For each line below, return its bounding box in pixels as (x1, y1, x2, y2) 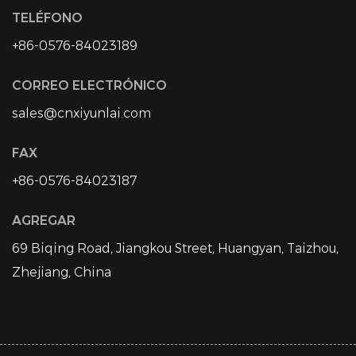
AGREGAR (12, 213, 75, 228)
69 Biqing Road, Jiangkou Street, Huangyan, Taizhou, (12, 241, 339, 256)
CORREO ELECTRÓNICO (12, 78, 167, 93)
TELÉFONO (12, 10, 83, 25)
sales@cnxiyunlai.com (12, 106, 151, 121)
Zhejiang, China (12, 265, 111, 280)
